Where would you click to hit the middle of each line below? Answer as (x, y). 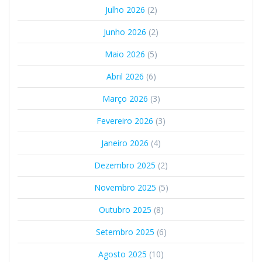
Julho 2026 (125, 9)
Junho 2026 (125, 32)
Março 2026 (125, 98)
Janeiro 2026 (125, 143)
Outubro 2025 (125, 209)
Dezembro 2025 (125, 165)
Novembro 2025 (125, 187)
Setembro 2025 (125, 232)
